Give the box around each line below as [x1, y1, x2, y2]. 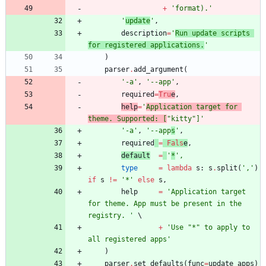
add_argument [134, 65, 183, 74]
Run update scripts [175, 28, 250, 37]
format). [175, 4, 208, 12]
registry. [88, 211, 129, 220]
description [121, 28, 167, 37]
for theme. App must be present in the [88, 199, 242, 208]
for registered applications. [88, 40, 204, 49]
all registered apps [88, 235, 167, 243]
